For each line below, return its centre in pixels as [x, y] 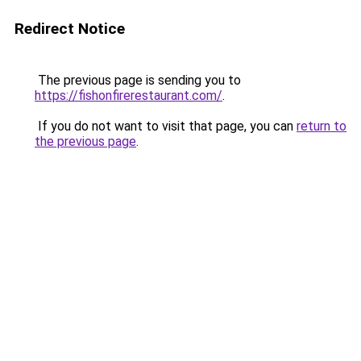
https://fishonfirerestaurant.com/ [129, 95]
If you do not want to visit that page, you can [166, 126]
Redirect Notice [70, 29]
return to [322, 126]
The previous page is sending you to [138, 80]
